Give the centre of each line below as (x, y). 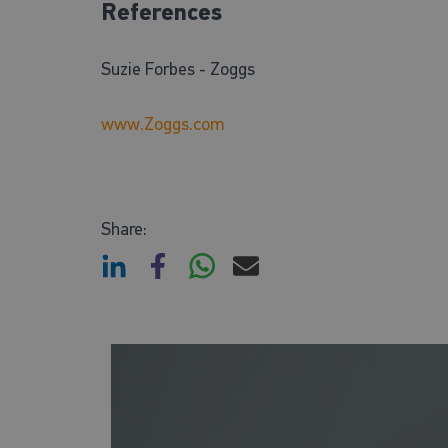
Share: (123, 228)
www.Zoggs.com (162, 123)
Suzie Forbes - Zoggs (177, 68)
